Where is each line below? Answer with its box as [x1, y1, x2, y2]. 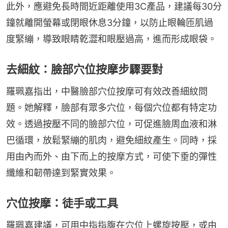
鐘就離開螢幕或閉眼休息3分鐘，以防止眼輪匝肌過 [6, 17, 213, 28]
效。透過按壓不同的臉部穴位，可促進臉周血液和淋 [6, 118, 217, 129]
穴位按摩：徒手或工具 [6, 196, 118, 210]
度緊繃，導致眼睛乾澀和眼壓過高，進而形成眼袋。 [6, 33, 217, 44]
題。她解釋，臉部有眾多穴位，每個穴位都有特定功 [6, 102, 217, 113]
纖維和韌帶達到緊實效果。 [6, 167, 116, 178]
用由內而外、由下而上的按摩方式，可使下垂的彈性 [6, 151, 217, 162]
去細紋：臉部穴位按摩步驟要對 [6, 62, 163, 76]
